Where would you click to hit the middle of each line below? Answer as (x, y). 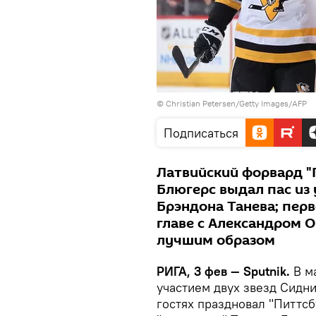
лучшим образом (216, 241)
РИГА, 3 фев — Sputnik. (223, 271)
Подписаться (201, 133)
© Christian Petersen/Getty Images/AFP (232, 103)
